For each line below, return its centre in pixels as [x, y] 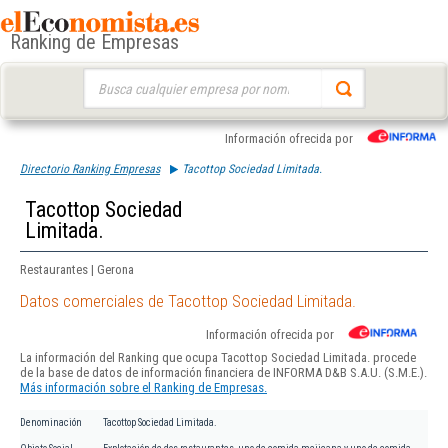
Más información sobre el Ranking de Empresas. [143, 388]
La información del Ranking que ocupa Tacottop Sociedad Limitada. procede [218, 358]
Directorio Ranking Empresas [90, 169]
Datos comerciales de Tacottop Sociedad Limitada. [188, 301]
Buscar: [101, 77]
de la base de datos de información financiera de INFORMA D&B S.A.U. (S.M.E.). [223, 373]
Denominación [51, 423]
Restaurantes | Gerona [77, 269]
